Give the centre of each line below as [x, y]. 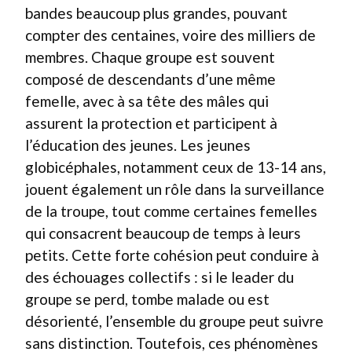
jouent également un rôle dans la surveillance [175, 189]
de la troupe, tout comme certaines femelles [171, 211]
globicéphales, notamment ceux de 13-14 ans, [176, 167]
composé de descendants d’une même [150, 79]
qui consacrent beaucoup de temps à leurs [163, 233]
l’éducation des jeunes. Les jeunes [138, 145]
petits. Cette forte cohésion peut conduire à [172, 255]
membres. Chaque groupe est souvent [150, 57]
